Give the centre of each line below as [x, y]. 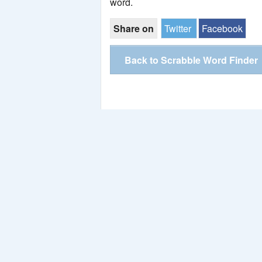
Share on [134, 29]
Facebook [222, 29]
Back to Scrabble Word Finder [191, 60]
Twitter [178, 29]
